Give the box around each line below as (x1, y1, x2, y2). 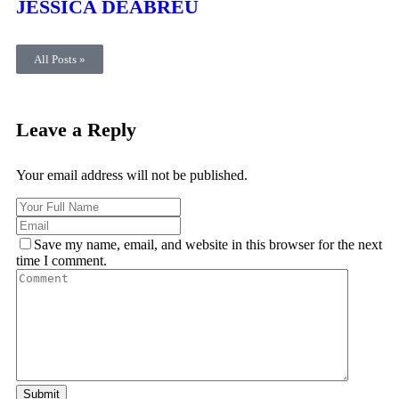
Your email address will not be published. (16, 167, 248, 183)
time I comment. (16, 252, 107, 268)
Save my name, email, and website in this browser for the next (34, 236, 382, 252)
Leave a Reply (16, 118, 136, 141)
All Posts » (34, 53, 85, 67)
